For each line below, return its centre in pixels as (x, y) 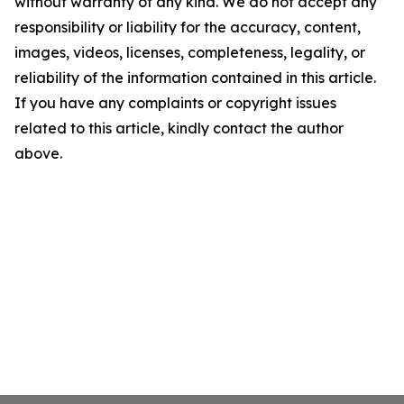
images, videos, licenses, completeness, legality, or (190, 52)
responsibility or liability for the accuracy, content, (188, 27)
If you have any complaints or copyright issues (175, 103)
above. (38, 153)
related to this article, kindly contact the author (179, 128)
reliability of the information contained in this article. (195, 78)
